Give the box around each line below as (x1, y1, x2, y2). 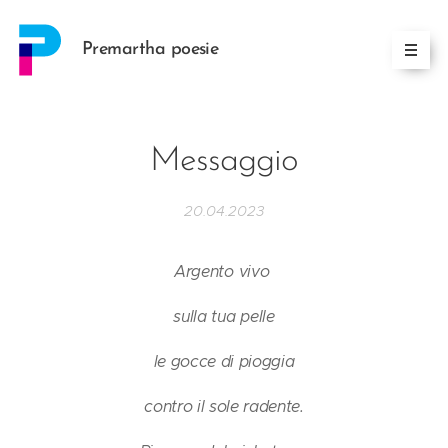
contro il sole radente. (144, 397, 304, 416)
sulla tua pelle (173, 307, 275, 326)
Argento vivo (174, 262, 274, 281)
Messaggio (150, 144, 298, 179)
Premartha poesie (82, 40, 219, 59)
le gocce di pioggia (153, 352, 295, 371)
